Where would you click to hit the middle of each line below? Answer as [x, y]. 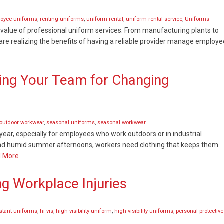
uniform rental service [154, 19]
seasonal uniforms [71, 123]
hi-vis [47, 211]
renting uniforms [62, 19]
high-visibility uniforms [144, 211]
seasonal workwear [122, 123]
